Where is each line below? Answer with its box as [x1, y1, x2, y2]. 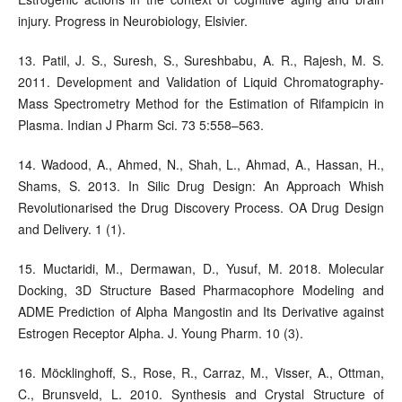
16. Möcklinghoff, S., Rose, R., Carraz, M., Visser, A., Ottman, [17, 363, 385, 382]
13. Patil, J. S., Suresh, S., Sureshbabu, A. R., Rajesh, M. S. [17, 51, 385, 70]
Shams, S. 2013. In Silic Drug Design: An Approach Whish [17, 177, 385, 196]
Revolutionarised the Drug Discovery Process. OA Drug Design [17, 198, 385, 217]
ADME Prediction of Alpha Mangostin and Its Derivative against [17, 302, 385, 321]
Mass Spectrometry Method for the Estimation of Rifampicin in [17, 94, 385, 113]
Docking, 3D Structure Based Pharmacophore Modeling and [17, 281, 385, 300]
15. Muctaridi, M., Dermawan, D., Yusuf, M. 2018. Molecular [17, 259, 385, 278]
